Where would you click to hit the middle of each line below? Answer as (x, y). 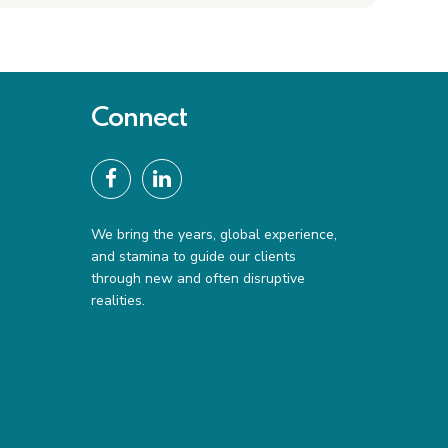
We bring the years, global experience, (214, 235)
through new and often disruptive (198, 279)
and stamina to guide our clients (193, 257)
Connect (139, 119)
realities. (118, 301)
